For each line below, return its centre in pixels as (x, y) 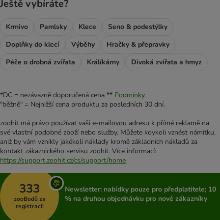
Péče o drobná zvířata (41, 62)
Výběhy (83, 44)
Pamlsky (53, 27)
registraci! (29, 206)
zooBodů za (29, 199)
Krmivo (17, 27)
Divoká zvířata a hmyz (166, 62)
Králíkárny (103, 62)
